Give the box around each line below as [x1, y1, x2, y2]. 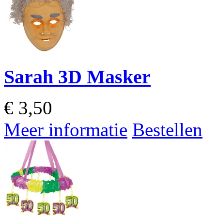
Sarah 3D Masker [4, 65, 151, 88]
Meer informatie [4, 119, 127, 140]
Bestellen [132, 119, 202, 140]
